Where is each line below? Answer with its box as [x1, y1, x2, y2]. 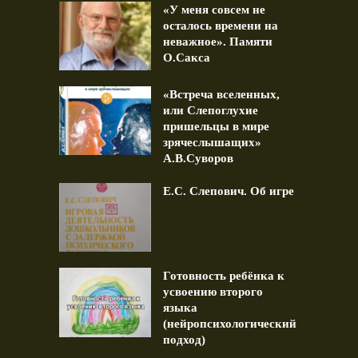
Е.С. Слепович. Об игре [163, 185, 294, 198]
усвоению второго [163, 285, 263, 299]
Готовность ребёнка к [163, 269, 284, 283]
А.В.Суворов [163, 152, 233, 165]
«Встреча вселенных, [163, 88, 280, 101]
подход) [163, 333, 205, 347]
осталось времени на [163, 18, 278, 32]
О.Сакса [163, 50, 210, 64]
